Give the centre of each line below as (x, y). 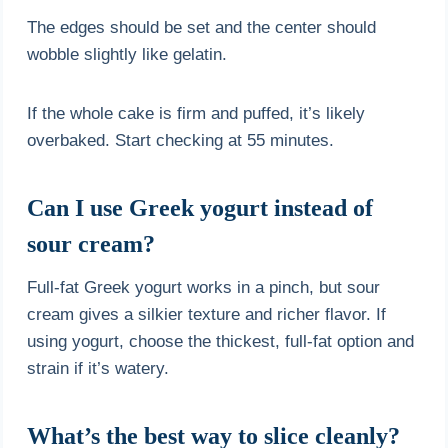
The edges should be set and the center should (202, 27)
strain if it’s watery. (98, 368)
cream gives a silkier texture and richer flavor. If (207, 314)
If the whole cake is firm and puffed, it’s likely (196, 113)
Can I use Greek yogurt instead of (200, 207)
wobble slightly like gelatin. (127, 54)
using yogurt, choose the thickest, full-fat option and (221, 341)
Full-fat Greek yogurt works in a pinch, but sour (204, 287)
